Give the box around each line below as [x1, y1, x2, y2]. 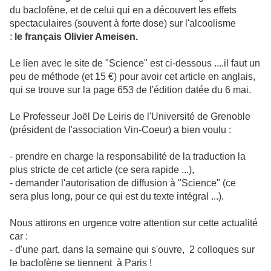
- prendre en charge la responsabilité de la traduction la [10, 151, 246, 162]
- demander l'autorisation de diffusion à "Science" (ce [10, 178, 236, 188]
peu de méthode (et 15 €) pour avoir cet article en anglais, [10, 71, 255, 82]
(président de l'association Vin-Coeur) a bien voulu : [10, 125, 231, 135]
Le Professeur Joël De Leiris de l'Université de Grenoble [10, 111, 250, 122]
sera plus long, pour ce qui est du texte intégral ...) [10, 191, 221, 201]
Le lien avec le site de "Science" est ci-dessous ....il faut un [10, 58, 260, 68]
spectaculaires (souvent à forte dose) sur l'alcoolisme [10, 18, 236, 28]
